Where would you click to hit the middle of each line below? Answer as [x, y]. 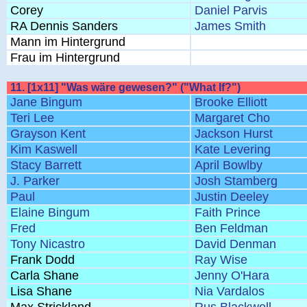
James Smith [230, 26]
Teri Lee [32, 118]
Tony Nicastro [48, 244]
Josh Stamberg [236, 181]
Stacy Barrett [46, 165]
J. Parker [35, 181]
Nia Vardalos [230, 291]
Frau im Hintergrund [65, 58]
